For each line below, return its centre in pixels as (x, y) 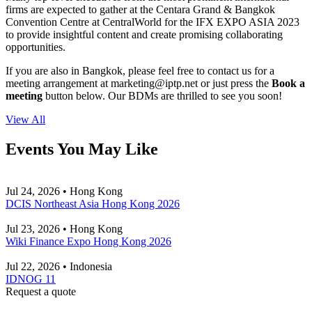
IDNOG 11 (31, 279)
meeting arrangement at (58, 83)
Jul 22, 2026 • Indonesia (59, 266)
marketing (133, 83)
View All (25, 119)
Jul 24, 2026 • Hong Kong (64, 191)
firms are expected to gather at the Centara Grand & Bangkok (140, 9)
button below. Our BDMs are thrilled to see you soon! (162, 95)
